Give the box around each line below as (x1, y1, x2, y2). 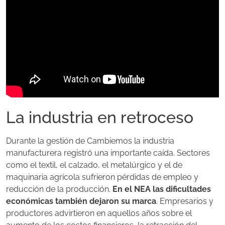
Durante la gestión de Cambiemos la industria (6, 136, 174, 146)
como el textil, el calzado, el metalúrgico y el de (6, 160, 182, 170)
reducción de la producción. (6, 184, 113, 194)
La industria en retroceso (6, 108, 193, 127)
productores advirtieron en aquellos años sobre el (6, 208, 192, 218)
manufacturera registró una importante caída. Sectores (6, 148, 210, 158)
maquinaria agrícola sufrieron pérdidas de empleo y (6, 172, 198, 182)
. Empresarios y (156, 196, 213, 206)
